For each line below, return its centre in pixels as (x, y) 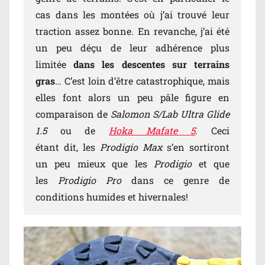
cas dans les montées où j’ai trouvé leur (132, 15)
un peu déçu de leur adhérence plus (132, 48)
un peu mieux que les (95, 164)
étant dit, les (68, 147)
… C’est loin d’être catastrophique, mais (142, 81)
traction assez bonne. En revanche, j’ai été (132, 31)
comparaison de (73, 114)
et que (214, 164)
